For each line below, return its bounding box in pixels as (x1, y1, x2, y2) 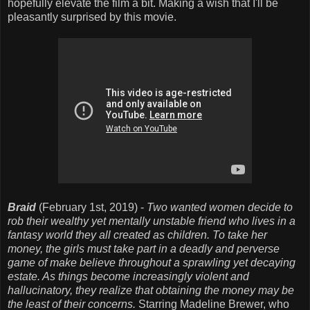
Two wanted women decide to (147, 201, 293, 213)
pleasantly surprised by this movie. (8, 10, 176, 23)
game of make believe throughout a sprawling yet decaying (8, 256, 295, 268)
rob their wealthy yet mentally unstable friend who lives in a (8, 215, 295, 227)
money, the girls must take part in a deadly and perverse (8, 242, 280, 255)
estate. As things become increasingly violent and (8, 270, 249, 282)
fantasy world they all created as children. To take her (8, 228, 267, 241)
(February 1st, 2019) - (36, 201, 147, 213)
